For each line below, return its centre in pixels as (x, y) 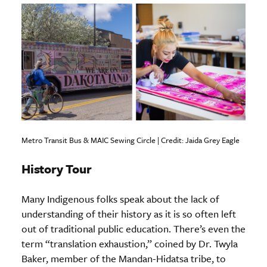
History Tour (57, 168)
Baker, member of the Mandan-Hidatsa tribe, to (124, 258)
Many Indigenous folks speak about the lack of (120, 198)
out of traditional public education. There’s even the (133, 228)
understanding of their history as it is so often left (129, 213)
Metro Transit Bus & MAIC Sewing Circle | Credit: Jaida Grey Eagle (131, 140)
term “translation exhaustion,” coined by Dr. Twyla (130, 243)
